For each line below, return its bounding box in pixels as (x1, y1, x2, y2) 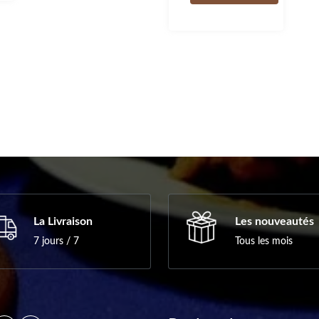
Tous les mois (235, 236, 293, 247)
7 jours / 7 (33, 236, 79, 247)
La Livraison (33, 216, 93, 228)
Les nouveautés (235, 216, 314, 228)
